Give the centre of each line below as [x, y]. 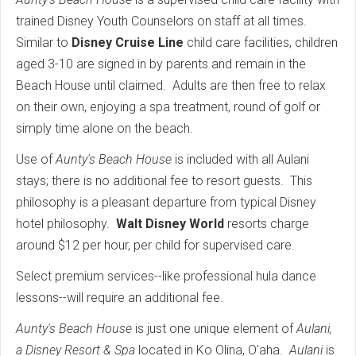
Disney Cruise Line [128, 43]
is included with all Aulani [240, 160]
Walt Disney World [170, 224]
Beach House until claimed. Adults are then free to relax [171, 86]
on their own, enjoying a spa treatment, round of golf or [168, 107]
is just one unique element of [214, 329]
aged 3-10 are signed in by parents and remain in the [161, 64]
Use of [36, 160]
